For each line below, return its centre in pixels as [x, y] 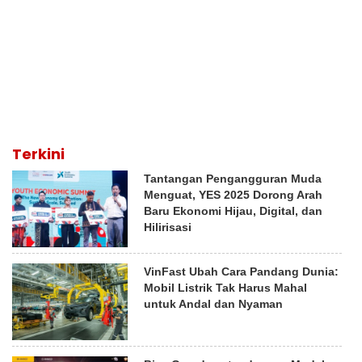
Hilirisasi [168, 227]
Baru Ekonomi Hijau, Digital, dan [234, 210]
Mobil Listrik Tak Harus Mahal [226, 288]
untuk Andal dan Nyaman [214, 304]
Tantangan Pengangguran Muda [233, 178]
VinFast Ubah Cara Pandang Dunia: [242, 272]
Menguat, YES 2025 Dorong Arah [234, 194]
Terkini [38, 154]
